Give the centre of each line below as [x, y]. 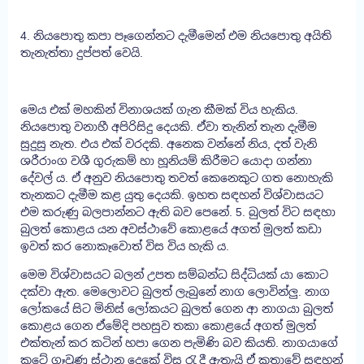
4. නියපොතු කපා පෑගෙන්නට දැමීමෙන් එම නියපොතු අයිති [176, 35]
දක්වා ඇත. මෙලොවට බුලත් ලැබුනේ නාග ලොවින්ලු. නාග [175, 291]
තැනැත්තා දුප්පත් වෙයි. [82, 52]
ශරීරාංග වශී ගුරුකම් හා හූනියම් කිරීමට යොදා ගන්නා [166, 160]
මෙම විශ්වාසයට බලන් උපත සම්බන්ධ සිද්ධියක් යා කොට [174, 274]
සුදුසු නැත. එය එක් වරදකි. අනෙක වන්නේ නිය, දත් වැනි [169, 143]
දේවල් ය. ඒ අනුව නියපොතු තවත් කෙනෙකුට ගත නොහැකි [177, 178]
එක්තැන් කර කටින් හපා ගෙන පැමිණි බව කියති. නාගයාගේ [179, 342]
